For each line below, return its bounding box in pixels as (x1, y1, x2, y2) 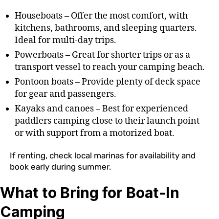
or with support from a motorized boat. (15, 127, 175, 139)
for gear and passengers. (15, 88, 116, 100)
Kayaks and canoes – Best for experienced (15, 103, 188, 114)
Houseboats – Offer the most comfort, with (15, 10, 188, 22)
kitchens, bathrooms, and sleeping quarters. (15, 22, 197, 34)
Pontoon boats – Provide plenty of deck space (15, 76, 200, 88)
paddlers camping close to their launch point (15, 115, 199, 127)
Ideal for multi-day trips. (15, 34, 116, 46)
